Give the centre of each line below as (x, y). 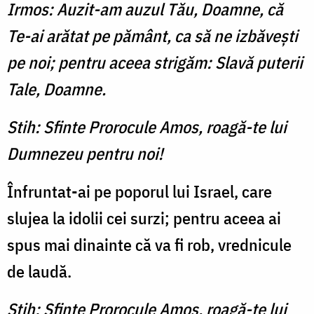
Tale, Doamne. (56, 89)
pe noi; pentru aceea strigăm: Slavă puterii (155, 63)
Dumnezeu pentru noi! (85, 154)
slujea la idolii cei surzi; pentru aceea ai (144, 218)
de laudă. (39, 272)
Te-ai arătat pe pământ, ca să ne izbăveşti (152, 36)
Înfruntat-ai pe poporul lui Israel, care (139, 192)
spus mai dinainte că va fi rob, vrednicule (149, 245)
